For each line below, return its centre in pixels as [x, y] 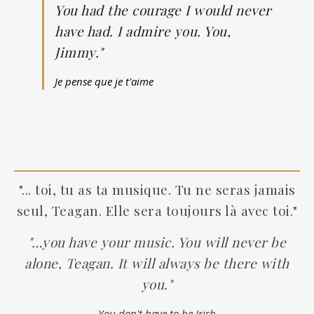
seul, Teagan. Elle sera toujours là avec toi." [157, 211]
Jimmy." [79, 52]
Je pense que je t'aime [104, 82]
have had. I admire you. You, [143, 31]
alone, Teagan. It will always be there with [157, 263]
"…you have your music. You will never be [157, 242]
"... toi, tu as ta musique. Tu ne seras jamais [157, 190]
